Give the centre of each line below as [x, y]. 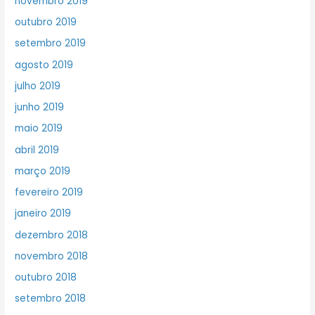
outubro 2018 [46, 278]
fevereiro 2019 [49, 193]
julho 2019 [38, 86]
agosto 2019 [44, 65]
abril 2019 [37, 150]
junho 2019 [40, 108]
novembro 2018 [52, 256]
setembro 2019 [51, 44]
